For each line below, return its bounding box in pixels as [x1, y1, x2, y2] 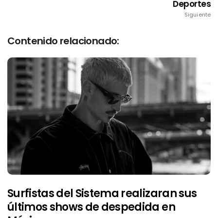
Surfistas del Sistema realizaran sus [7, 186, 197, 201]
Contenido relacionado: [7, 34, 119, 48]
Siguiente [184, 10, 211, 18]
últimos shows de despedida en [7, 200, 175, 215]
